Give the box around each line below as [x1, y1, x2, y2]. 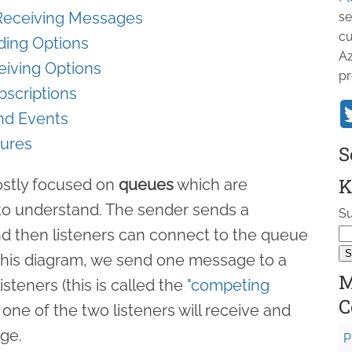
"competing [187, 275, 269, 295]
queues [119, 174, 174, 194]
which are [174, 174, 247, 194]
